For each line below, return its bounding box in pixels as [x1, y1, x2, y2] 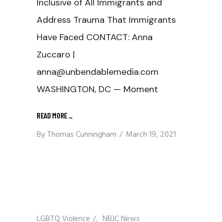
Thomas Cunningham [47, 128, 116, 141]
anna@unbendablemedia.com [37, 66, 159, 78]
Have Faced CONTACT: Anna [37, 31, 153, 43]
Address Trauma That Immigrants [37, 14, 176, 26]
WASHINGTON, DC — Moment [37, 83, 158, 95]
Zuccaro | [37, 49, 75, 60]
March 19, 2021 [126, 128, 176, 141]
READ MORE [37, 110, 69, 120]
